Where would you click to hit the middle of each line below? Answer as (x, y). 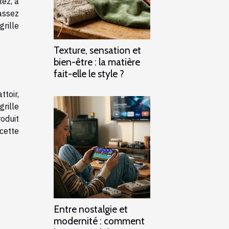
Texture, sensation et (97, 50)
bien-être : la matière (97, 62)
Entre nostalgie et (91, 209)
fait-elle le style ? (89, 73)
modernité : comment (99, 221)
